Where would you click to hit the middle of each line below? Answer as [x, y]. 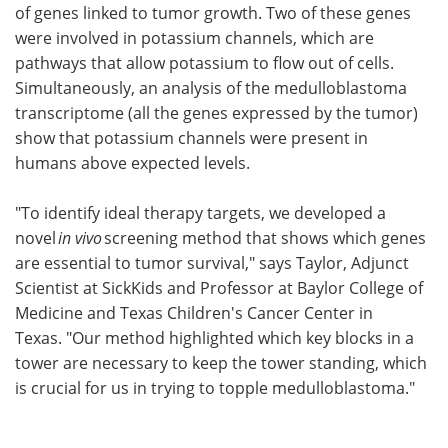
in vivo [80, 237]
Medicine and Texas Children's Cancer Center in [194, 312]
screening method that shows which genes [265, 237]
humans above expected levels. [134, 162]
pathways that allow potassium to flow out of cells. [204, 62]
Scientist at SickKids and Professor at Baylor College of [219, 287]
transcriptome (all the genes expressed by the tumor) [216, 112]
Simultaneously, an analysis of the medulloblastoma [211, 87]
